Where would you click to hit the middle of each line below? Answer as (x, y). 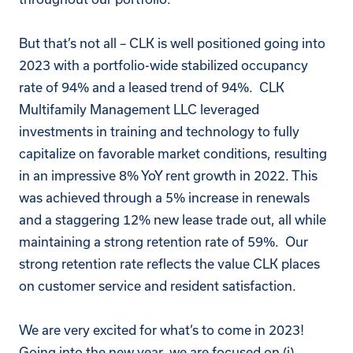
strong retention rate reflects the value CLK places (169, 264)
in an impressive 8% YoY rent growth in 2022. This (168, 175)
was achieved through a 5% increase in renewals (164, 197)
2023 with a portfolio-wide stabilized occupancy (163, 65)
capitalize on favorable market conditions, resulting (173, 153)
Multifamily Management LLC (108, 109)
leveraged (228, 109)
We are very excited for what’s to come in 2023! (163, 330)
